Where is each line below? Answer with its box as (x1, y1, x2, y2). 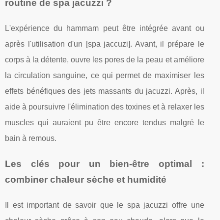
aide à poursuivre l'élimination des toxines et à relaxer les (5, 102, 204, 111)
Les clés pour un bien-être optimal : (5, 158, 204, 169)
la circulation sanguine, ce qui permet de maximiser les (5, 71, 204, 80)
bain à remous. (5, 134, 56, 142)
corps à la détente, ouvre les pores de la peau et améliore (5, 55, 204, 64)
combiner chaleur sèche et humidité (5, 174, 166, 185)
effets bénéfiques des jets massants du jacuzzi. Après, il (5, 86, 204, 95)
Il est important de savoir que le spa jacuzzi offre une (5, 200, 204, 209)
